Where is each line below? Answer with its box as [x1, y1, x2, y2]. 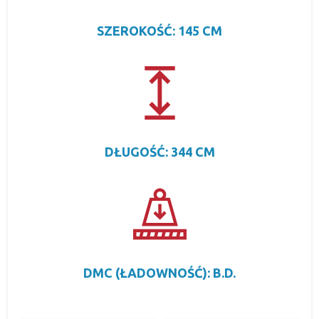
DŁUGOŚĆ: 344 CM [104, 145, 215, 159]
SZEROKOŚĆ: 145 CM [97, 23, 222, 38]
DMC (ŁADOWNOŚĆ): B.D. [83, 266, 236, 280]
